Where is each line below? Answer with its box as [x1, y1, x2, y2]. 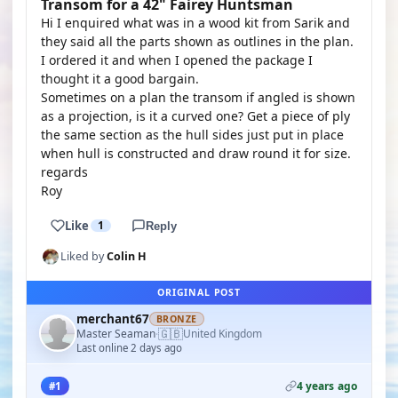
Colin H [107, 249, 147, 264]
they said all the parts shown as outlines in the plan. [41, 33, 354, 50]
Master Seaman [76, 325, 155, 341]
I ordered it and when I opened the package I [41, 52, 313, 68]
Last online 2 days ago [76, 341, 182, 354]
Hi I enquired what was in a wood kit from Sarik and [41, 14, 350, 31]
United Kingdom [183, 326, 262, 341]
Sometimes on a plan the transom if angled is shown [41, 89, 355, 106]
